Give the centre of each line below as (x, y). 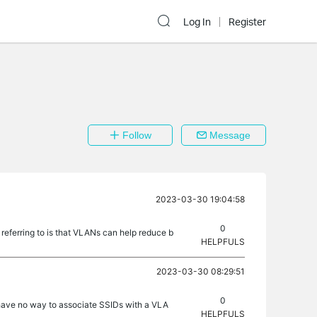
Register (247, 22)
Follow (135, 135)
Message (229, 135)
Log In (197, 22)
